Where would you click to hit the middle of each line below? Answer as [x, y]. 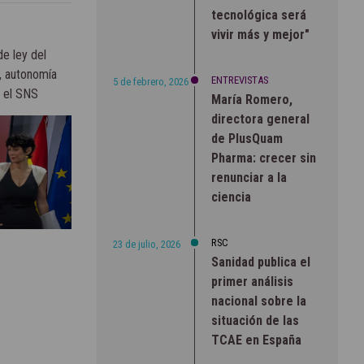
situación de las [255, 320]
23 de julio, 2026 [146, 244]
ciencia [231, 197]
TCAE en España [256, 340]
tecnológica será [258, 15]
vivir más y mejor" [260, 34]
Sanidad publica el [260, 262]
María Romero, [251, 99]
